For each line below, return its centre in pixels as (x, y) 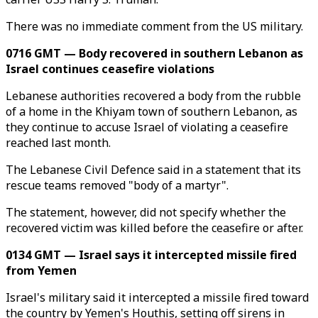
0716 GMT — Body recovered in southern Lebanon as (154, 53)
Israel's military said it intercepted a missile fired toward (157, 297)
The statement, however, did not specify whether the (146, 212)
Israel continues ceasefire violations (110, 69)
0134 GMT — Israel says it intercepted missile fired (151, 255)
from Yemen (41, 270)
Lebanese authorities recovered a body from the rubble (153, 96)
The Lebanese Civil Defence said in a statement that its (153, 170)
